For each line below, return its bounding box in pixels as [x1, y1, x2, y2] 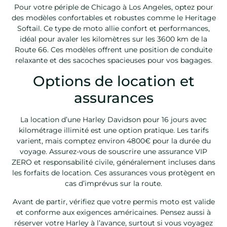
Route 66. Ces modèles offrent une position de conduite [15, 45, 212, 54]
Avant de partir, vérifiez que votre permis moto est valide [12, 197, 215, 206]
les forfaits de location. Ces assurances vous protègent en [12, 168, 215, 178]
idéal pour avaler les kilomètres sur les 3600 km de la [20, 34, 207, 44]
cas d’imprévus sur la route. [65, 179, 162, 188]
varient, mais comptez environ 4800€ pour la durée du [16, 136, 211, 146]
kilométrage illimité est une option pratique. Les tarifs [18, 126, 209, 135]
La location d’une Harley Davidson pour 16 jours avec [20, 115, 207, 125]
